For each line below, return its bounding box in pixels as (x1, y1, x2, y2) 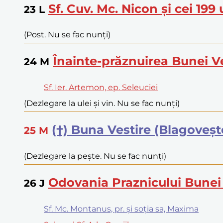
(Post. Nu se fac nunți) (24, 30, 111, 40)
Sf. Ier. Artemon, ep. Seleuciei (44, 83, 158, 93)
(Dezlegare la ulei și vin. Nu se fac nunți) (24, 99, 180, 109)
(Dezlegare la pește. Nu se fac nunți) (24, 151, 166, 161)
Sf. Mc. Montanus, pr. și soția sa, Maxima (44, 204, 199, 214)
